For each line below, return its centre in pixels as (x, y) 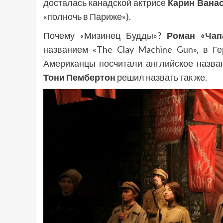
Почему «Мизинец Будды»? (105, 36)
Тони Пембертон (79, 77)
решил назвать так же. (161, 77)
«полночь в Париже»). (87, 17)
